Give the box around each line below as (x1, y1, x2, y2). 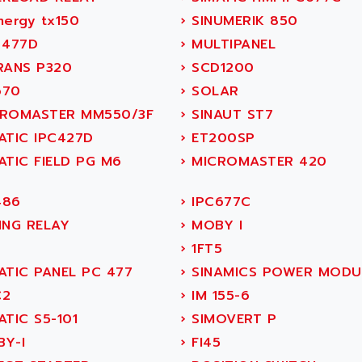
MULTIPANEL (186, 35, 276, 54)
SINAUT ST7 (186, 105, 273, 124)
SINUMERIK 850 (186, 11, 298, 31)
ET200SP (186, 128, 255, 148)
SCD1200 (186, 58, 255, 78)
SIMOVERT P (186, 309, 276, 329)
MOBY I (186, 216, 242, 235)
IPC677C (186, 192, 251, 212)
